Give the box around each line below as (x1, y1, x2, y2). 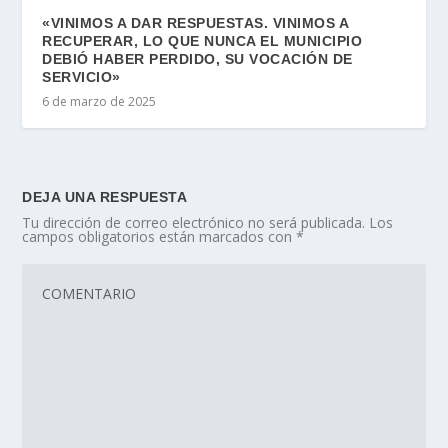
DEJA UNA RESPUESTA (22, 189, 188, 206)
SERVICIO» (42, 69, 121, 86)
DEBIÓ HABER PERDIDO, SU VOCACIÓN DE (42, 51, 353, 68)
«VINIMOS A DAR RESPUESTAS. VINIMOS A (42, 15, 349, 32)
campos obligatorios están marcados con (22, 227, 297, 247)
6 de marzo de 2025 (42, 93, 157, 111)
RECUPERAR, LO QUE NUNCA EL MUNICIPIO (42, 33, 363, 50)
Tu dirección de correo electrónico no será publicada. (22, 213, 366, 233)
